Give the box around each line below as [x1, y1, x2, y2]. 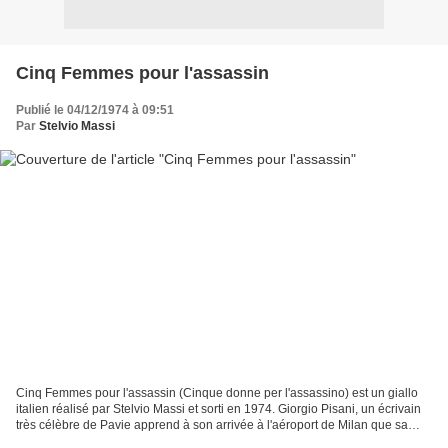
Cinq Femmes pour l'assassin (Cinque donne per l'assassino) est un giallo [16, 386, 418, 401]
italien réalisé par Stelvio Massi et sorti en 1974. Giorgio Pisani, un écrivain [16, 402, 421, 417]
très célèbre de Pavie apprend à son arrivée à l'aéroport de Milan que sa [16, 418, 408, 433]
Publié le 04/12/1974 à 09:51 [16, 102, 174, 117]
